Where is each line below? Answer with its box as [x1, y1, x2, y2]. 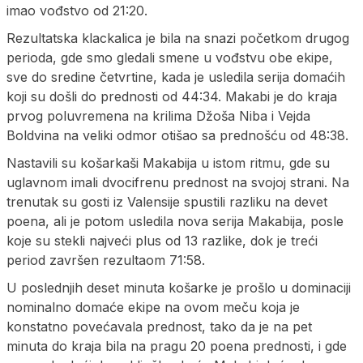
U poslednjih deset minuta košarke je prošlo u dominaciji [6, 279, 351, 296]
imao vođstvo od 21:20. [6, 2, 147, 19]
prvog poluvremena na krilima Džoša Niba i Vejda [6, 107, 310, 124]
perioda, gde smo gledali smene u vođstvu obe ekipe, [6, 49, 333, 66]
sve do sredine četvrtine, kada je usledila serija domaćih [6, 68, 345, 85]
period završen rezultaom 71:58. [6, 251, 209, 268]
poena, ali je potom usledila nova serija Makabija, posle [6, 212, 344, 229]
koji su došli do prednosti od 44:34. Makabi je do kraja [6, 88, 337, 105]
